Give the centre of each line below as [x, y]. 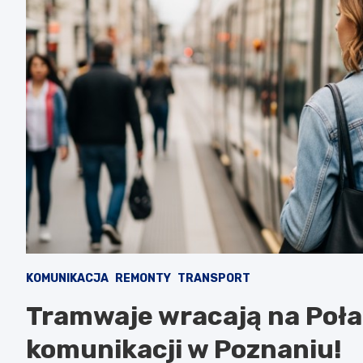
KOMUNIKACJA [67, 278]
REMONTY [143, 278]
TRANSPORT [214, 278]
